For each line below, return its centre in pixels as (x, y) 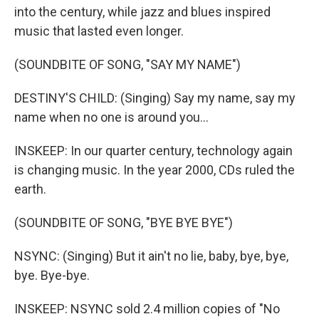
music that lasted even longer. (99, 31)
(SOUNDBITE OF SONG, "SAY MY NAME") (127, 64)
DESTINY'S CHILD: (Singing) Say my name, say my (155, 98)
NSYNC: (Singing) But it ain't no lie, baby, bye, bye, (151, 256)
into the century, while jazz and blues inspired (142, 12)
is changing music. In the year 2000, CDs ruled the (155, 170)
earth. (30, 189)
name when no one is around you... (111, 117)
